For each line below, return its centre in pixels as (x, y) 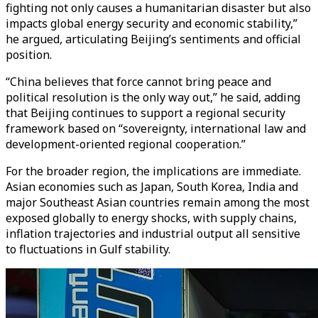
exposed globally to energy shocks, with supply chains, (151, 218)
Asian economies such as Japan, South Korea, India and (152, 186)
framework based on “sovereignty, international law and (156, 128)
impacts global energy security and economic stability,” (152, 23)
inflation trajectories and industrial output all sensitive (153, 233)
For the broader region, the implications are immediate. (153, 171)
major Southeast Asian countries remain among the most (158, 202)
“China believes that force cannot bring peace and (138, 81)
